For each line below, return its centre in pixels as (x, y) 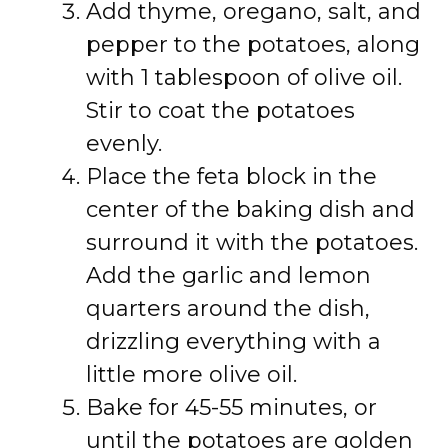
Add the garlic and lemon (228, 275)
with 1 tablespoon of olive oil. (244, 77)
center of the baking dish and (250, 209)
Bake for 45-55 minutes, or (231, 407)
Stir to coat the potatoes (220, 110)
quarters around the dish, (228, 308)
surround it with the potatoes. (252, 242)
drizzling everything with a (233, 341)
